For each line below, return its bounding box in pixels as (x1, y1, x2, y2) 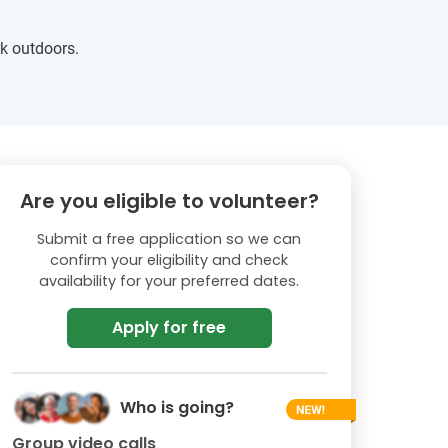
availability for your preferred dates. (39, 271, 300, 291)
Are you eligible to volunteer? (19, 187, 319, 215)
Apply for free (112, 316, 227, 339)
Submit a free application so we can (37, 229, 302, 249)
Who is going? (119, 396, 234, 420)
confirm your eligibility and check (50, 250, 289, 270)
